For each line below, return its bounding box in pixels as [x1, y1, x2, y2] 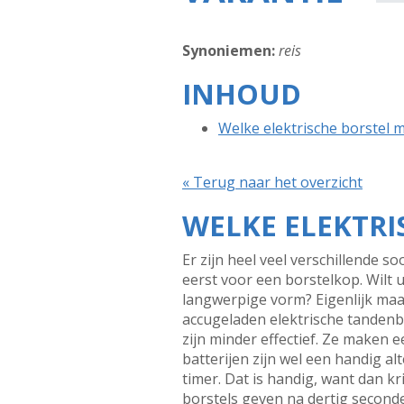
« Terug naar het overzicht [182, 172, 363, 192]
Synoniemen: [182, 41, 275, 60]
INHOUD [182, 75, 301, 113]
